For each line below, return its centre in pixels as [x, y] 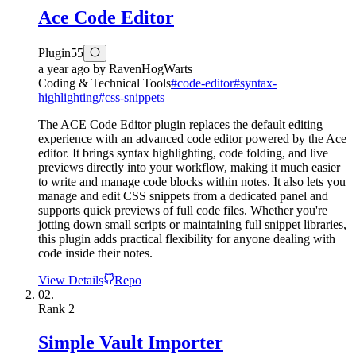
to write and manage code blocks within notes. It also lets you [192, 181]
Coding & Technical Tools [104, 83]
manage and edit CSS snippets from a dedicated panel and [183, 195]
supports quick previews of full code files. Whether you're [183, 210]
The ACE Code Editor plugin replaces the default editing [180, 124]
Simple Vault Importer [131, 342]
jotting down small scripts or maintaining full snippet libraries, [192, 224]
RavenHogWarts [151, 68]
